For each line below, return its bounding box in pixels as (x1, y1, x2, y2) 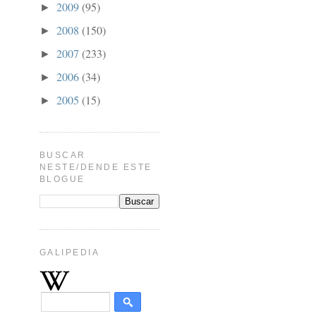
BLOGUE (39, 174, 85, 185)
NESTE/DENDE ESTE (39, 162, 152, 173)
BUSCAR (39, 150, 86, 161)
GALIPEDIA (39, 247, 100, 257)
